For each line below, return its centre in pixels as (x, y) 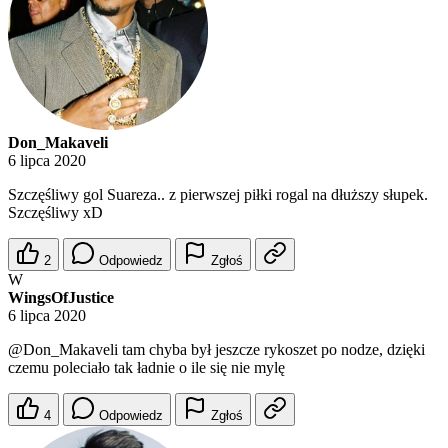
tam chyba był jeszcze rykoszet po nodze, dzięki (271, 350)
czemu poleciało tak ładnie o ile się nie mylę (146, 368)
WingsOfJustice (61, 298)
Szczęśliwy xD (55, 213)
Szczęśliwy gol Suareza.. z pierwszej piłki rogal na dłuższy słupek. (218, 195)
